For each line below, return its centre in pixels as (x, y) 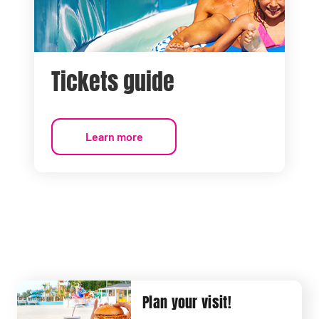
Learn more (114, 137)
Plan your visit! (187, 303)
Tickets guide (113, 83)
